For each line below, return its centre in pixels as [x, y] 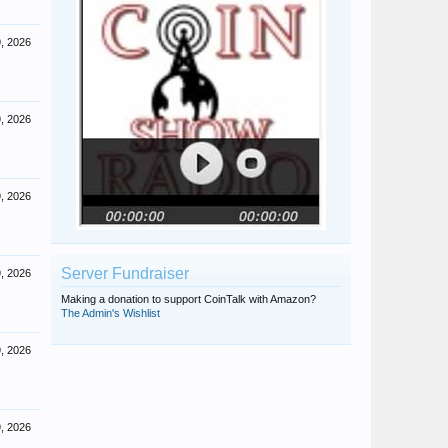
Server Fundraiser [125, 273]
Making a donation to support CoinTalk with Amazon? [188, 299]
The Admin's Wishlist [110, 313]
